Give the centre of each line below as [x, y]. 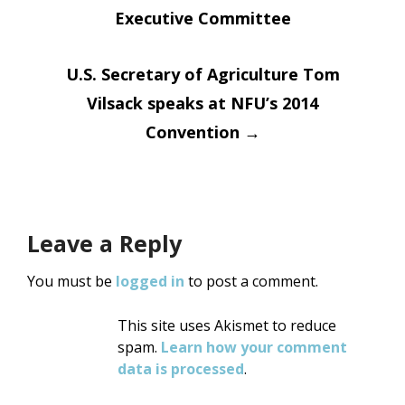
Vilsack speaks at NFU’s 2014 [202, 104]
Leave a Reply [104, 244]
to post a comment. [251, 282]
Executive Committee [202, 19]
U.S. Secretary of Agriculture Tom [202, 75]
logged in [150, 282]
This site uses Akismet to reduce [227, 326]
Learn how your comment [254, 348]
